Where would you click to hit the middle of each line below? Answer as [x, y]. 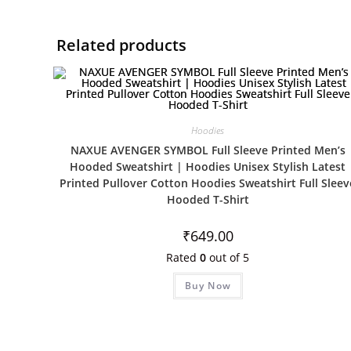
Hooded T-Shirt [208, 199]
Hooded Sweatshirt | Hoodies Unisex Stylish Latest [208, 166]
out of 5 [228, 257]
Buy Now [208, 286]
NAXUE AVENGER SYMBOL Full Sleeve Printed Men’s [208, 150]
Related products [121, 45]
